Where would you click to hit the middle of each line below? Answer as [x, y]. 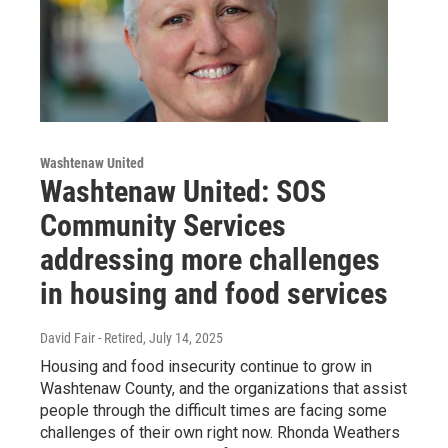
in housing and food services [214, 294]
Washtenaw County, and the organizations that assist [223, 389]
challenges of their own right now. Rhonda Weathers [220, 433]
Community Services [163, 226]
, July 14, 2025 [183, 338]
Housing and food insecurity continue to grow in [206, 367]
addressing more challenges [210, 260]
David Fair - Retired [91, 338]
